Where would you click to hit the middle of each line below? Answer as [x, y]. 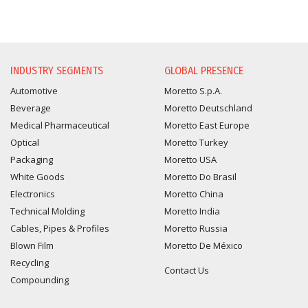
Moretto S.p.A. [193, 91]
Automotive [34, 91]
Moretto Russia [196, 228]
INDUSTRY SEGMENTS [57, 70]
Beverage [31, 108]
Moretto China [194, 194]
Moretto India [192, 211]
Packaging [32, 159]
